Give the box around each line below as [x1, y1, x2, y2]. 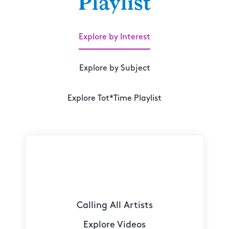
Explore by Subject [79, 64, 150, 73]
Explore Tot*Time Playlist [67, 95, 162, 103]
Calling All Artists [76, 200, 153, 210]
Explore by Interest [79, 33, 150, 41]
